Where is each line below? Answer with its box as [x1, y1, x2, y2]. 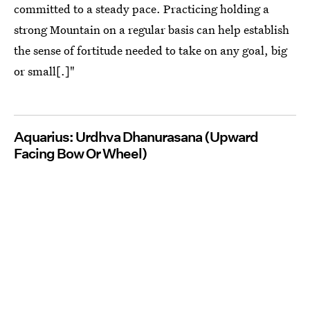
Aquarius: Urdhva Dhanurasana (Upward [14, 128, 258, 145]
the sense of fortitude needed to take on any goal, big [14, 42, 287, 58]
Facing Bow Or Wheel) [14, 145, 147, 162]
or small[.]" [14, 62, 75, 79]
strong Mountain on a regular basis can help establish [14, 21, 289, 37]
